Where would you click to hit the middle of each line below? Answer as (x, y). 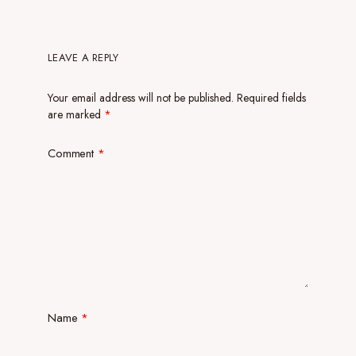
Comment (73, 153)
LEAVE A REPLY (83, 58)
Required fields (271, 98)
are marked (76, 114)
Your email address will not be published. (141, 98)
